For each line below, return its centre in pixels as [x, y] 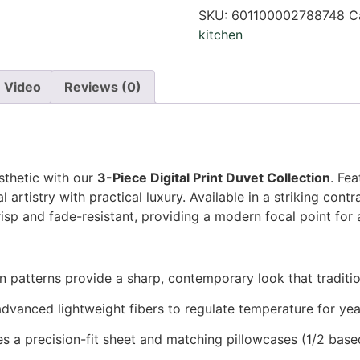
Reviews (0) [103, 87]
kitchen [220, 35]
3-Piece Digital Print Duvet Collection [214, 177]
